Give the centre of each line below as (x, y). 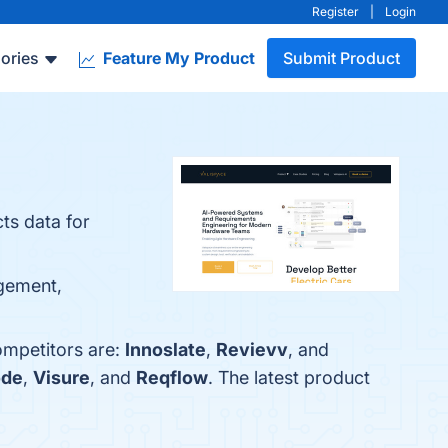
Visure (61, 377)
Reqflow (172, 377)
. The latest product (289, 377)
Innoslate (165, 349)
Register (335, 11)
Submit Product (341, 58)
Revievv (252, 349)
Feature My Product (177, 58)
